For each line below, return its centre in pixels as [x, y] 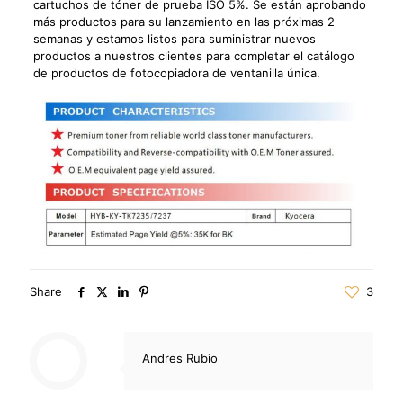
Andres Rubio [180, 358]
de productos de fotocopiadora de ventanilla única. [176, 73]
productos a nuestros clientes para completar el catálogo [193, 56]
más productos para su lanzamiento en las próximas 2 [184, 22]
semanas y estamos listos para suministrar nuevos [174, 39]
